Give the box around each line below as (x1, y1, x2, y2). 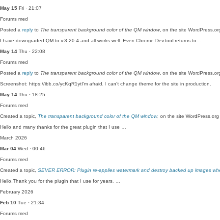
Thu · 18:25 (17, 92, 45, 97)
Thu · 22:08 (17, 49, 45, 54)
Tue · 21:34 (16, 200, 44, 205)
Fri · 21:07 (17, 5, 42, 11)
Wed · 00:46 (16, 146, 46, 151)
